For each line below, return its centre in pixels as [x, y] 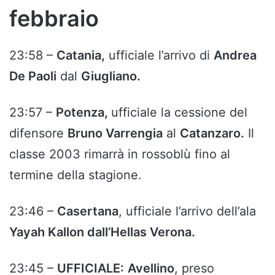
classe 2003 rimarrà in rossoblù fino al [120, 154]
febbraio [54, 19]
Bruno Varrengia [115, 134]
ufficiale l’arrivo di [159, 56]
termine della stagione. [76, 175]
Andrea [235, 56]
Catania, [81, 56]
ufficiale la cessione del [179, 113]
